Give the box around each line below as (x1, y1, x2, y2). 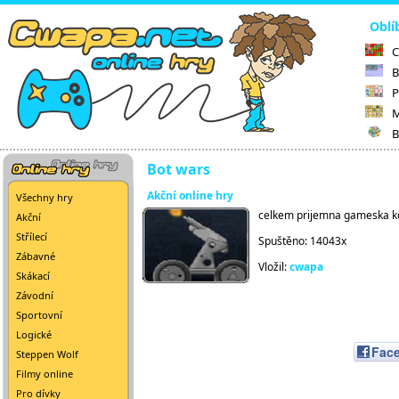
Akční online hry (147, 188, 233, 203)
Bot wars (147, 159, 210, 179)
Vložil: (258, 259, 289, 274)
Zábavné (16, 249, 55, 263)
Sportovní (16, 308, 62, 322)
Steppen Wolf (16, 347, 78, 361)
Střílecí (16, 230, 47, 243)
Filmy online (16, 367, 73, 380)
